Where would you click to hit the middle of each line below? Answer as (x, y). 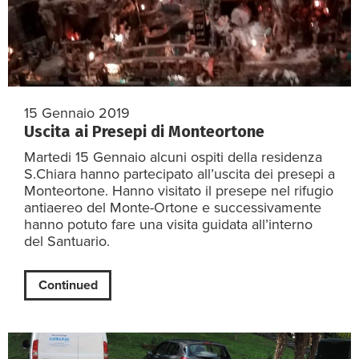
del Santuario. (71, 242)
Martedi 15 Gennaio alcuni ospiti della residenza (173, 157)
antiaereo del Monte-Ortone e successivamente (173, 208)
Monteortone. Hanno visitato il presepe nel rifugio (179, 191)
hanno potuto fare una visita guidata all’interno (168, 225)
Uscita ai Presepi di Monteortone (144, 132)
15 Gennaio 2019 (77, 113)
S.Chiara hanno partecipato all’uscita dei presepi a (179, 174)
